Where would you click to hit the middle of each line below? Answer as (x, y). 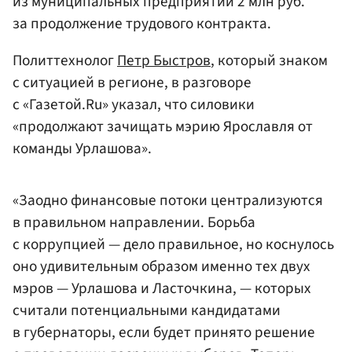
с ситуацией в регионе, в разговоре (132, 82)
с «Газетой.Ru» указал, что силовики (134, 104)
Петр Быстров (164, 60)
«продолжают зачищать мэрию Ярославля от (163, 126)
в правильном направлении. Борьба (134, 223)
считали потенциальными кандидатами (147, 311)
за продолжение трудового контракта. (142, 23)
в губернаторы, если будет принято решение (164, 333)
